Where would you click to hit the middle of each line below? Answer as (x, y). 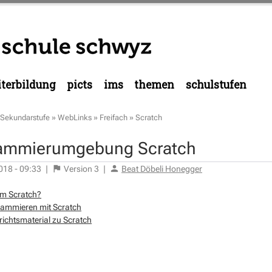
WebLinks (75, 117)
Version (78, 168)
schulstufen (216, 85)
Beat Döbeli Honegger (162, 168)
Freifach (114, 117)
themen (154, 85)
